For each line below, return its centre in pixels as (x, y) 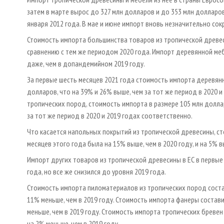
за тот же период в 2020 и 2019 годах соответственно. (110, 116)
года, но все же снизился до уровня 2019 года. (96, 172)
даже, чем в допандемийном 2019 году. (86, 64)
